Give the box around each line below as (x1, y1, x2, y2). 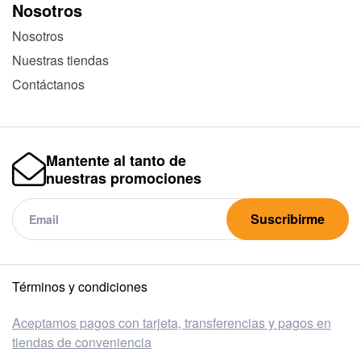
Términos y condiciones (12, 277, 147, 297)
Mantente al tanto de (46, 150, 186, 172)
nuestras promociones (46, 168, 201, 189)
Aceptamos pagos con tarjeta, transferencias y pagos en (12, 313, 331, 333)
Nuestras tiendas (12, 51, 109, 70)
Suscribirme (251, 210, 325, 229)
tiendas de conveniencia (12, 333, 151, 352)
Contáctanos (12, 75, 85, 94)
